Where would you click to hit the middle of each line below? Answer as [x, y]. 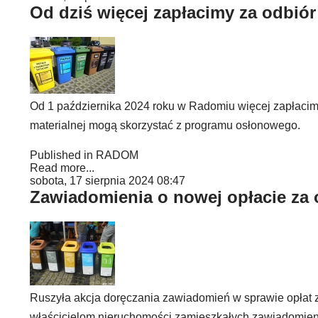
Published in [61, 155]
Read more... [62, 168]
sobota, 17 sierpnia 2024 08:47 [108, 181]
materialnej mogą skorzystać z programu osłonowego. [165, 125]
